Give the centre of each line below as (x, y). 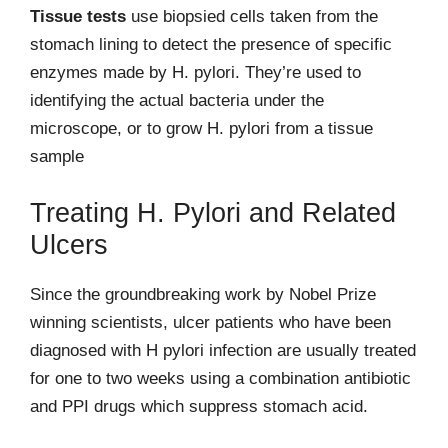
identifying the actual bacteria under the (177, 100)
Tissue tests (78, 16)
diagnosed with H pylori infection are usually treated (223, 350)
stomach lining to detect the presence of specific (211, 44)
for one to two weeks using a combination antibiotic (220, 378)
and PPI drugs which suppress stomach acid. (199, 406)
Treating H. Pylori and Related (213, 212)
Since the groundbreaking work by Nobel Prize (203, 294)
